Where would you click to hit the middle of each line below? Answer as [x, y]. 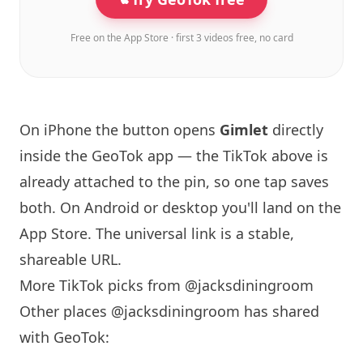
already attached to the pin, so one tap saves [174, 181]
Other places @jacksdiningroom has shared [169, 311]
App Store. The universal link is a [134, 233]
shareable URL [68, 259]
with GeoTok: [64, 337]
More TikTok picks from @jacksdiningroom [167, 285]
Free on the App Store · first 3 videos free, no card [181, 38]
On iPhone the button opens [120, 130]
